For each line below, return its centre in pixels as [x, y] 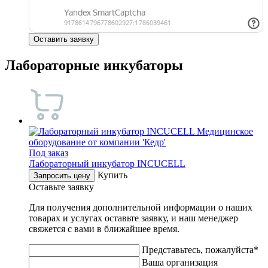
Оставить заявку [64, 39]
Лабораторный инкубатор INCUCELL [107, 164]
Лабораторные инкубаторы [94, 66]
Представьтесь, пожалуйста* [200, 250]
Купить [112, 175]
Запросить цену [62, 176]
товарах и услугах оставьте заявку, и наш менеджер [133, 218]
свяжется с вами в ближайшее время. [104, 229]
